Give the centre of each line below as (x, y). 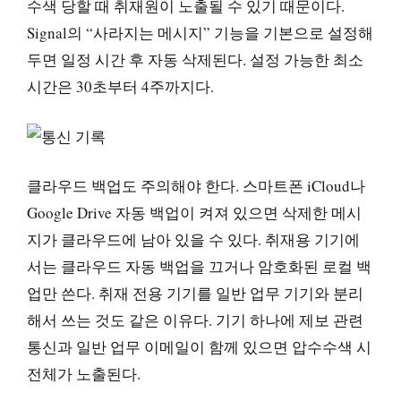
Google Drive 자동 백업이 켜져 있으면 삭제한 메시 (194, 213)
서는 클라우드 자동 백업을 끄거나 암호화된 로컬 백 (199, 266)
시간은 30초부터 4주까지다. (120, 86)
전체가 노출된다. (84, 374)
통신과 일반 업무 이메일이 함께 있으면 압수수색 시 (199, 347)
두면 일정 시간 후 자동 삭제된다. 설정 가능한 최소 (195, 60)
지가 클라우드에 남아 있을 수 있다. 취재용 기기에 (193, 239)
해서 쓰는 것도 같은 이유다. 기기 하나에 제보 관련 (195, 320)
